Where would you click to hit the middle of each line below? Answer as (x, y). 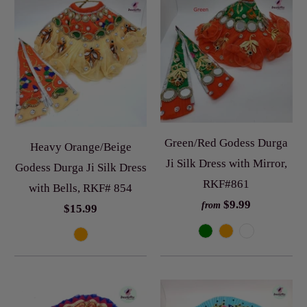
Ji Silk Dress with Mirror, (226, 164)
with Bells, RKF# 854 (81, 188)
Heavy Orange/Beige (81, 147)
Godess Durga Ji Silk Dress (81, 168)
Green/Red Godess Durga (226, 143)
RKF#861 (226, 184)
